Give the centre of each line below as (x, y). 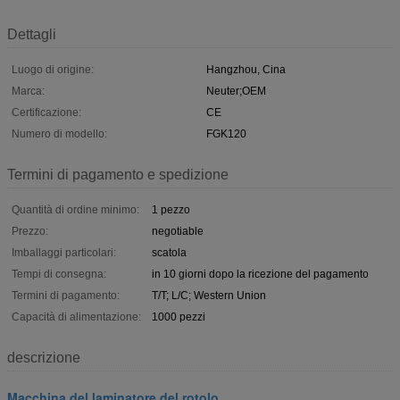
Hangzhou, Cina (246, 69)
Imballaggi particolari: (64, 252)
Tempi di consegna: (59, 274)
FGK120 (226, 133)
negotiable (178, 231)
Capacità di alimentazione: (76, 317)
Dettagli (32, 34)
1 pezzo (171, 209)
